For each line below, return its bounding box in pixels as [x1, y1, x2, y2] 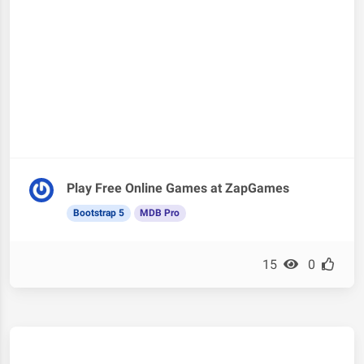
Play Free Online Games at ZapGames [67, 180, 289, 197]
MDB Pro [140, 207, 180, 219]
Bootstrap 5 [72, 207, 124, 219]
